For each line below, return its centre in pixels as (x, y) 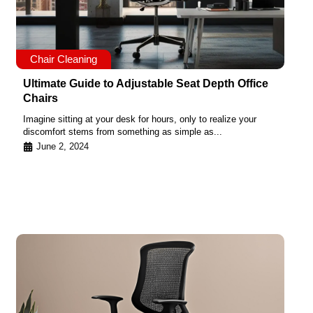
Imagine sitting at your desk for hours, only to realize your (140, 119)
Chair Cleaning (64, 59)
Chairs (41, 99)
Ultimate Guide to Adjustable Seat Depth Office (146, 84)
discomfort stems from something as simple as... (123, 132)
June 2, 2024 (63, 146)
